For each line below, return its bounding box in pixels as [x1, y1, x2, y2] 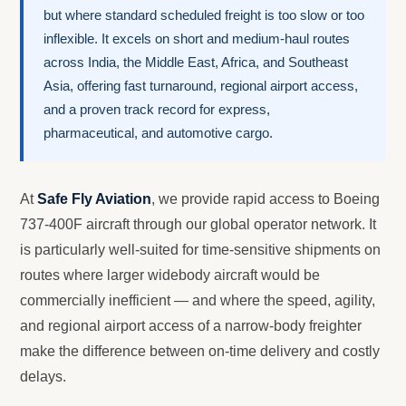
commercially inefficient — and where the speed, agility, [20, 293, 375, 309]
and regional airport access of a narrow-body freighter [20, 318, 362, 334]
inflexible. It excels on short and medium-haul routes [43, 31, 350, 47]
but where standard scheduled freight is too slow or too [43, 7, 364, 24]
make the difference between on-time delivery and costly [20, 343, 380, 360]
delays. [20, 369, 66, 385]
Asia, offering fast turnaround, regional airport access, [43, 78, 358, 94]
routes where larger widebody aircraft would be [20, 267, 320, 284]
